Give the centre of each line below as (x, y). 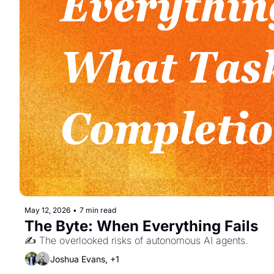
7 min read (98, 210)
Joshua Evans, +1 (85, 259)
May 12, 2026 (47, 210)
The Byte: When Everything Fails (141, 226)
